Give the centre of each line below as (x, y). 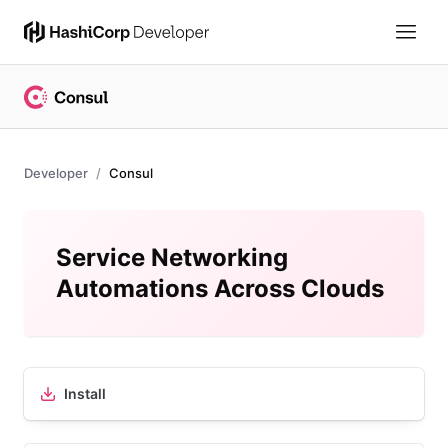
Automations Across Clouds (220, 288)
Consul (131, 173)
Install (85, 393)
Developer (56, 173)
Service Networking (172, 257)
